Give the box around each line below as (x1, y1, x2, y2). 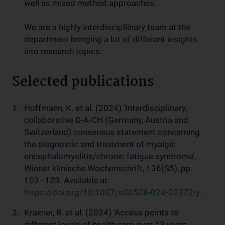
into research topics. (24, 46, 102, 56)
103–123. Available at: (24, 175, 109, 185)
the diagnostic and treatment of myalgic (24, 139, 176, 149)
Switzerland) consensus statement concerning (24, 127, 200, 137)
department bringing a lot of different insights (24, 34, 197, 44)
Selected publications (12, 71, 154, 93)
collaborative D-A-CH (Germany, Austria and (24, 115, 188, 125)
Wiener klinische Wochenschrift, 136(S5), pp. (24, 163, 193, 173)
